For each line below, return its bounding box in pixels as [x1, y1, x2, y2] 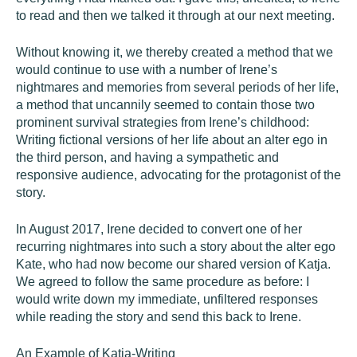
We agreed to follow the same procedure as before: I [16, 275, 309, 288]
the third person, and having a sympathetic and [16, 151, 279, 164]
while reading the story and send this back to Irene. [16, 310, 301, 324]
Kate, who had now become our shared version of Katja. [16, 257, 331, 271]
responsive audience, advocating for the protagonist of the [16, 168, 341, 182]
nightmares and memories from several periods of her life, [16, 80, 339, 94]
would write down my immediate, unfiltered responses [16, 292, 318, 306]
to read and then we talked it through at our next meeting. [16, 9, 335, 22]
